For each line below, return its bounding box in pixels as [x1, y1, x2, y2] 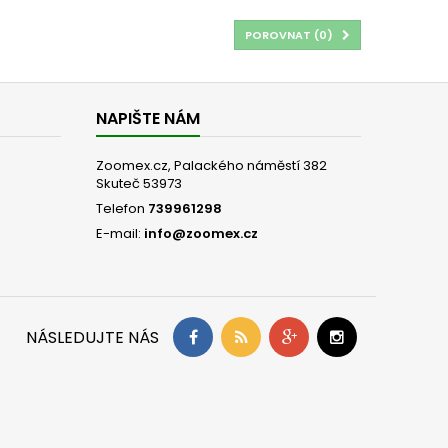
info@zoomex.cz [144, 223, 258, 243]
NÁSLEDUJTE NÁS [26, 325, 159, 349]
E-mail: [96, 223, 144, 243]
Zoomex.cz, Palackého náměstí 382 [96, 155, 327, 175]
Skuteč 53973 [96, 173, 182, 193]
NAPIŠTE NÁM [96, 106, 200, 130]
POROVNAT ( [245, 26, 319, 43]
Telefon [96, 198, 148, 218]
